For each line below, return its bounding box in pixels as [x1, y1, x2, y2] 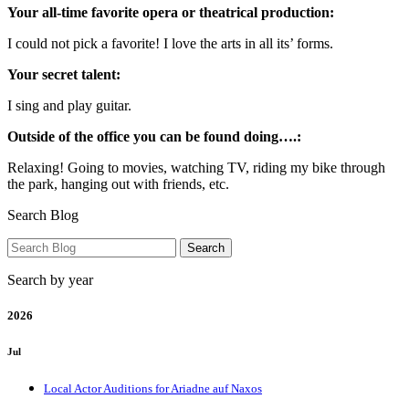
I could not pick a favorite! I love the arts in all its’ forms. [7, 35, 333, 51]
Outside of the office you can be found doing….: [7, 128, 301, 144]
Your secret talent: [7, 66, 121, 82]
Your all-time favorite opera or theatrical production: [7, 4, 334, 20]
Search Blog [7, 206, 79, 223]
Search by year [7, 271, 93, 288]
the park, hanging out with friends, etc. [7, 175, 229, 192]
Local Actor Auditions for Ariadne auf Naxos [44, 381, 262, 395]
